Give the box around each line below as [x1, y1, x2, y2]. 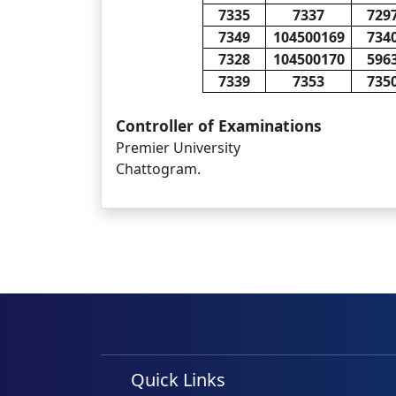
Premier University [116, 138, 240, 157]
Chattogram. [116, 159, 201, 179]
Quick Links [131, 368, 226, 392]
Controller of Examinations [116, 115, 322, 136]
